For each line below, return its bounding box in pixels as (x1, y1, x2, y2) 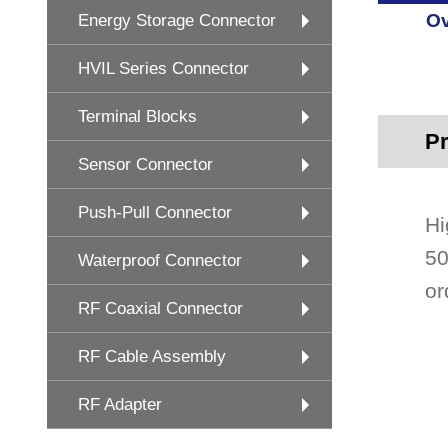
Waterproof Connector (78, 251, 242, 270)
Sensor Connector (78, 155, 213, 174)
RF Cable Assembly (78, 347, 226, 366)
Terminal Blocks (78, 107, 197, 126)
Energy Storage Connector (78, 11, 276, 30)
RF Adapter (78, 395, 162, 414)
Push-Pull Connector (78, 203, 232, 222)
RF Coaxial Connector (78, 299, 243, 318)
